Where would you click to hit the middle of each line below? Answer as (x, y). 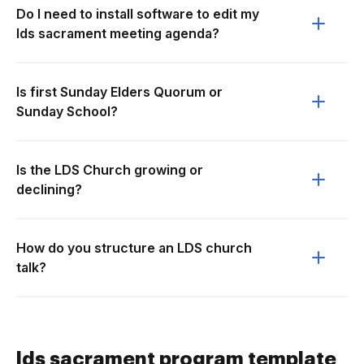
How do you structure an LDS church (134, 248)
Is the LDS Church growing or (110, 170)
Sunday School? (67, 111)
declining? (49, 189)
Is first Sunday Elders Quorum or (119, 92)
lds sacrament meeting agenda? (118, 33)
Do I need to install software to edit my (138, 14)
